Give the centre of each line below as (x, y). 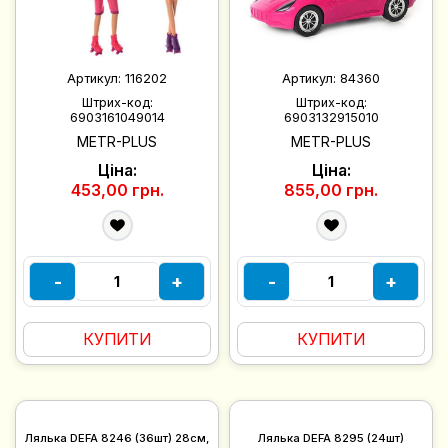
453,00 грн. (117, 190)
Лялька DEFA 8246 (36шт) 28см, (117, 438)
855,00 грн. (331, 190)
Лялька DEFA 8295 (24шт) (331, 438)
